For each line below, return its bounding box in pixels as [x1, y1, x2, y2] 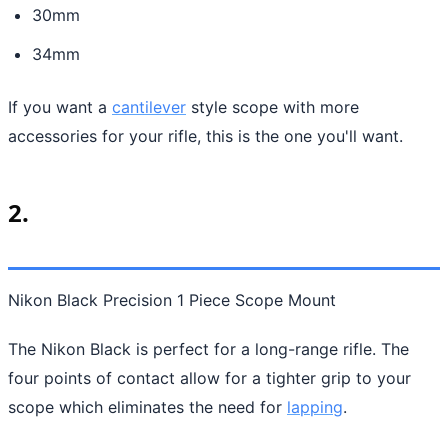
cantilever [112, 96, 186, 117]
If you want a [8, 96, 112, 117]
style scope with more [186, 96, 359, 117]
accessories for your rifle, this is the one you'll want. [8, 125, 403, 146]
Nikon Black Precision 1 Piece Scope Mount [8, 289, 336, 310]
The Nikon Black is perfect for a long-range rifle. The [8, 338, 409, 359]
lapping [287, 396, 343, 417]
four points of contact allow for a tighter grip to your [8, 367, 411, 388]
